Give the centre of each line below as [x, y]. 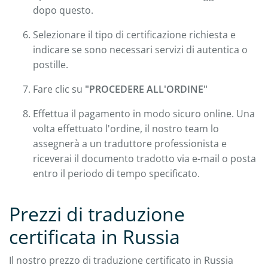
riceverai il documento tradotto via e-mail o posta [144, 158]
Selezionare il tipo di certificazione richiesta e [134, 34]
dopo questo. [63, 10]
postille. [51, 64]
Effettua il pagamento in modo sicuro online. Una [144, 113]
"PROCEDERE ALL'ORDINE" [146, 89]
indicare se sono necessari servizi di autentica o [140, 49]
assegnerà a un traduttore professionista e [130, 143]
